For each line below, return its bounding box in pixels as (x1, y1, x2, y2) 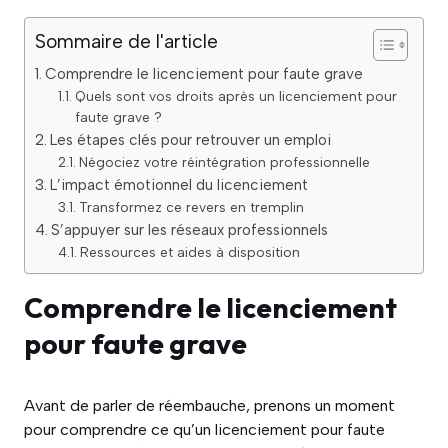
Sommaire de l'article (35, 30, 218, 54)
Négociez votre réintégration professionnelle (78, 154, 370, 171)
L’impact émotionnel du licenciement (50, 176, 309, 195)
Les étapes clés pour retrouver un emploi (50, 131, 332, 150)
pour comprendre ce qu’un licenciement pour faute (24, 420, 385, 440)
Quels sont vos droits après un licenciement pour (74, 88, 397, 105)
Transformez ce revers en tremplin (78, 199, 304, 216)
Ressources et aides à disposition (79, 244, 300, 261)
